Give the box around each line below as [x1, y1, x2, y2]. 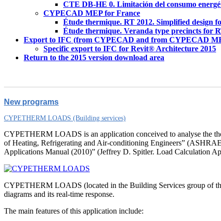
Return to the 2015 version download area [24, 53, 164, 62]
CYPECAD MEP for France [43, 9, 140, 17]
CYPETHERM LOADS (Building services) [4, 114, 126, 122]
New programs [4, 98, 59, 106]
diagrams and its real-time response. [4, 190, 114, 198]
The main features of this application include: [4, 207, 144, 215]
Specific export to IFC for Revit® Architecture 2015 [43, 44, 216, 53]
